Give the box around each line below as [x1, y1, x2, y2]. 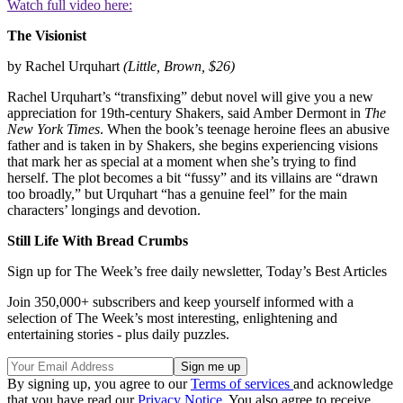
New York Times [7, 121, 100, 138]
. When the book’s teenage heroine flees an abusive [100, 121, 390, 138]
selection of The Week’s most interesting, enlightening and [7, 310, 337, 327]
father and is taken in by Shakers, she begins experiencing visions [7, 138, 378, 154]
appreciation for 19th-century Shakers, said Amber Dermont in [7, 105, 364, 121]
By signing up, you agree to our [7, 376, 191, 392]
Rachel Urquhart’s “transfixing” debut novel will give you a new [7, 89, 373, 105]
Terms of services [191, 376, 293, 392]
